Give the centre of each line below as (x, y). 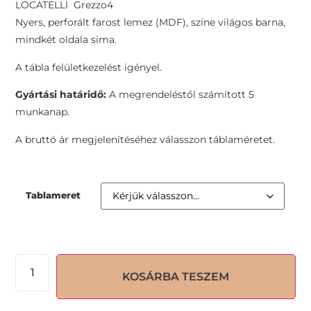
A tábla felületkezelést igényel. (89, 67)
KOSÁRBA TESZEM (176, 276)
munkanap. (43, 112)
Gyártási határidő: (61, 95)
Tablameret (53, 195)
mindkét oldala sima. (66, 40)
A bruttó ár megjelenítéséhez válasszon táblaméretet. (145, 139)
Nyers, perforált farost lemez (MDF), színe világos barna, (151, 23)
